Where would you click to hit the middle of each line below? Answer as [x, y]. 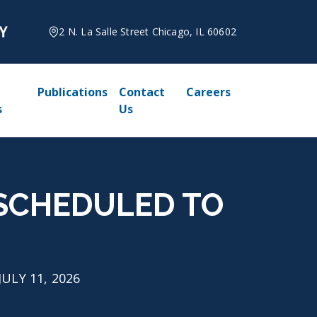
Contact [142, 92]
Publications [73, 92]
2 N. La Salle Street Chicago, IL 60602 [148, 31]
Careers [209, 92]
